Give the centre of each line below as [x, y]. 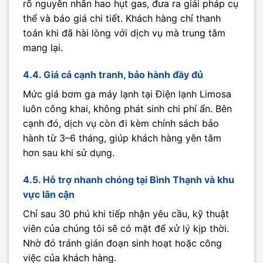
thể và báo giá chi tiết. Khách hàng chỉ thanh [122, 18]
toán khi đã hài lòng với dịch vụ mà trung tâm [124, 33]
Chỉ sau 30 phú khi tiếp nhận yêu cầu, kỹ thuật [126, 213]
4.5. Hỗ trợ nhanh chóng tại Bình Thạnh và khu [129, 179]
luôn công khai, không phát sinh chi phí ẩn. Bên [127, 108]
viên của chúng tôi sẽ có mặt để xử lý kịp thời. [126, 228]
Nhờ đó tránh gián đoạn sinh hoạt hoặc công [122, 243]
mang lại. [43, 48]
